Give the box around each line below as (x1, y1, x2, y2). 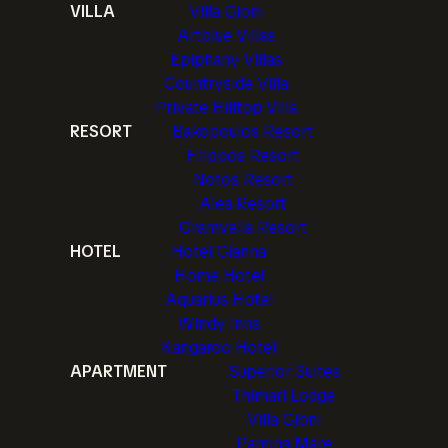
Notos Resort (192, 169, 293, 190)
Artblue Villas (177, 25, 275, 46)
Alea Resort (199, 193, 286, 214)
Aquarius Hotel (164, 289, 273, 310)
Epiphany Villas (170, 49, 282, 70)
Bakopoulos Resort (172, 121, 313, 142)
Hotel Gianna (171, 241, 266, 262)
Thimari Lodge (232, 385, 335, 406)
